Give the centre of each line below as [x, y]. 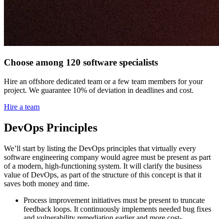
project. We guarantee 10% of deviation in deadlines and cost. [99, 90]
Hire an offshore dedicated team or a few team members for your [103, 81]
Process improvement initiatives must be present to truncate [114, 200]
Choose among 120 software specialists [81, 63]
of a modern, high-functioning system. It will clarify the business [103, 166]
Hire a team [22, 107]
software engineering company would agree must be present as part [107, 157]
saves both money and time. [47, 183]
